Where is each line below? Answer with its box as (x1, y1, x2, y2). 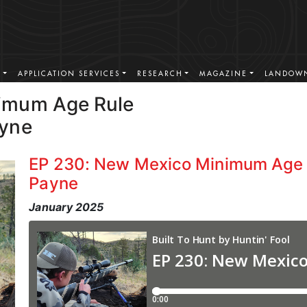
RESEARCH (136, 69, 183, 78)
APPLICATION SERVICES (18, 69, 121, 78)
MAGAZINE (199, 69, 248, 78)
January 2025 (29, 200, 104, 214)
